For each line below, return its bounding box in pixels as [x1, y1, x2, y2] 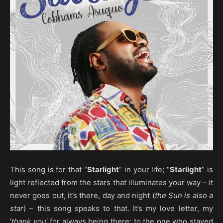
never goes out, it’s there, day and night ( [10, 191, 155, 200]
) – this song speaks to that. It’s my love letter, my [23, 204, 213, 213]
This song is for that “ [10, 165, 87, 174]
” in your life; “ [119, 165, 170, 174]
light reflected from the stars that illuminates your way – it [10, 178, 213, 187]
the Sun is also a [154, 191, 214, 200]
